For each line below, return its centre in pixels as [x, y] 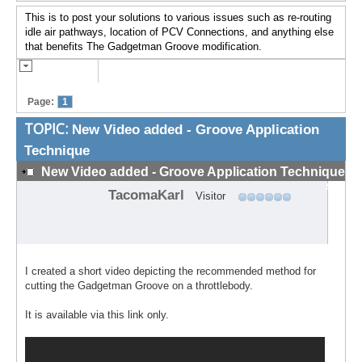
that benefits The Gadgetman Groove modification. [143, 46]
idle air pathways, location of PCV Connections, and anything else [179, 32]
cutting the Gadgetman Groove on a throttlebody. [139, 285]
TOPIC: [48, 128]
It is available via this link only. [97, 314]
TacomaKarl [146, 194]
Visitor [210, 196]
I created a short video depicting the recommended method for [170, 271]
